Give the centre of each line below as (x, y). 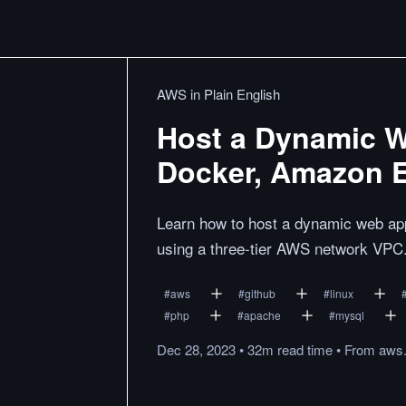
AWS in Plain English (218, 94)
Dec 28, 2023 (196, 349)
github (260, 293)
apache (262, 315)
